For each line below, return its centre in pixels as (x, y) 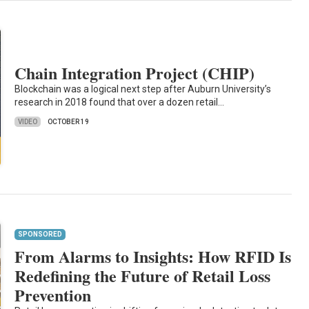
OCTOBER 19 (69, 122)
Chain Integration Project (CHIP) (135, 73)
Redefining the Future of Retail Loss (143, 276)
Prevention (53, 295)
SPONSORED (40, 235)
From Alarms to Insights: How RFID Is (153, 257)
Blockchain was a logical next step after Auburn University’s (143, 89)
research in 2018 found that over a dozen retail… (120, 102)
